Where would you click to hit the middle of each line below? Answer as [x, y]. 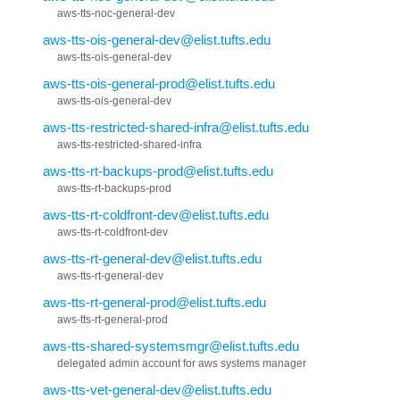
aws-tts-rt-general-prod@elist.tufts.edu [154, 302]
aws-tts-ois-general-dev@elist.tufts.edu [157, 39]
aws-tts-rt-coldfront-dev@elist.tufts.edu [156, 214]
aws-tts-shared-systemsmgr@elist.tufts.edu [171, 346]
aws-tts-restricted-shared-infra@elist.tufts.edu [176, 127]
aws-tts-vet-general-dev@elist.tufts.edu [157, 389]
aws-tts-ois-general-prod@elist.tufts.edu [159, 83]
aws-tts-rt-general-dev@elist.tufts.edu [152, 258]
